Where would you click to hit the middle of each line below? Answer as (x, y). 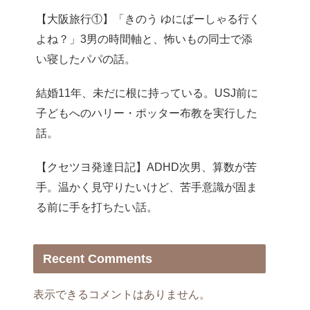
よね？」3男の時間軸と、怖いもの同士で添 (144, 38)
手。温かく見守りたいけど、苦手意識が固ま (147, 186)
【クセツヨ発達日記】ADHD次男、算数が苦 (146, 166)
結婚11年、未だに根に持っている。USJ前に (147, 92)
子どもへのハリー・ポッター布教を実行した (147, 112)
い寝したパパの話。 (86, 58)
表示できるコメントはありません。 (122, 294)
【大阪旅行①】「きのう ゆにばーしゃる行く (148, 18)
